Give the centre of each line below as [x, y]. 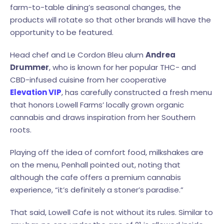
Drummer [29, 67]
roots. [21, 130]
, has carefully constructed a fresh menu [137, 92]
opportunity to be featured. [62, 32]
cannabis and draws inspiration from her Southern [103, 117]
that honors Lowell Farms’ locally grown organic [97, 105]
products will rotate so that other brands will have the [110, 20]
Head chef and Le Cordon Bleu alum [78, 55]
